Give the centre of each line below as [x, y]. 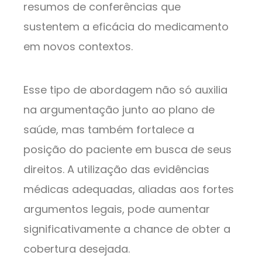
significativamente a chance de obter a [127, 229]
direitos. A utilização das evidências [116, 169]
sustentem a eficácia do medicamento [126, 26]
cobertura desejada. [77, 249]
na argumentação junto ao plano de [119, 109]
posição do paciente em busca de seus [127, 149]
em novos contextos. [78, 46]
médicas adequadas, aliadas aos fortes [129, 189]
